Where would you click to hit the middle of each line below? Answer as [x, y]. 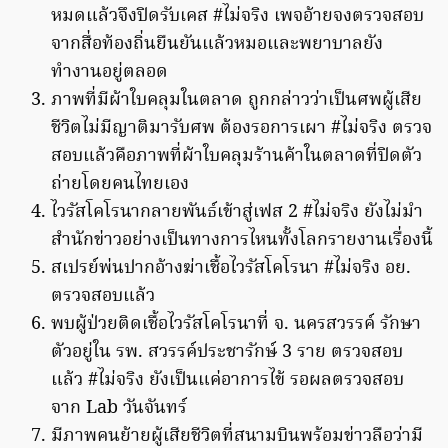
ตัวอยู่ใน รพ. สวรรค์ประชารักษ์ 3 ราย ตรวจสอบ [227, 353]
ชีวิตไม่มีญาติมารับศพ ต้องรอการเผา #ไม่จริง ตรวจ [241, 129]
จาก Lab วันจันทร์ [119, 409]
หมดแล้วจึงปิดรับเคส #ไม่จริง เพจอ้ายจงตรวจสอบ [237, 17]
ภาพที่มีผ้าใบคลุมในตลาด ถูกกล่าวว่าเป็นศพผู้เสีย [236, 101]
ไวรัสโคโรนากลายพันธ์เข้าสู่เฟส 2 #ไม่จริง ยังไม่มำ [237, 213]
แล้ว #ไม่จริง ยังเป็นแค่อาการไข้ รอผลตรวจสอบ [227, 381]
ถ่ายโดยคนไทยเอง [120, 185]
